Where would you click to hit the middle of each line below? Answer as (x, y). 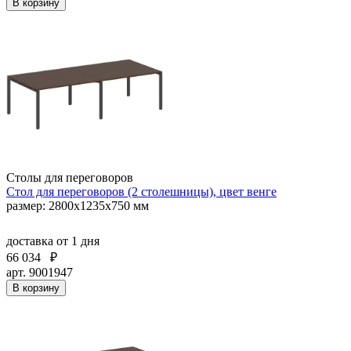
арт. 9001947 (40, 272)
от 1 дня (78, 241)
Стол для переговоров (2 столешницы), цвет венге (141, 191)
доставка (31, 241)
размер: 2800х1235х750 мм (78, 205)
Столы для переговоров (70, 177)
